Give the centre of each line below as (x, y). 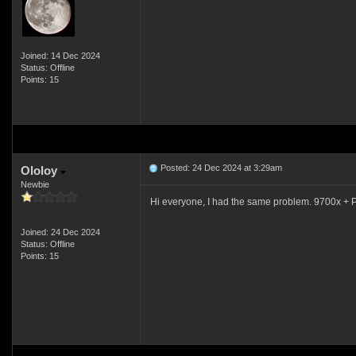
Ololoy (40, 170)
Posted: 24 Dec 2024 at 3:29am (220, 168)
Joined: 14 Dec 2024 (60, 56)
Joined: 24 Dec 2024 (60, 232)
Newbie (35, 184)
